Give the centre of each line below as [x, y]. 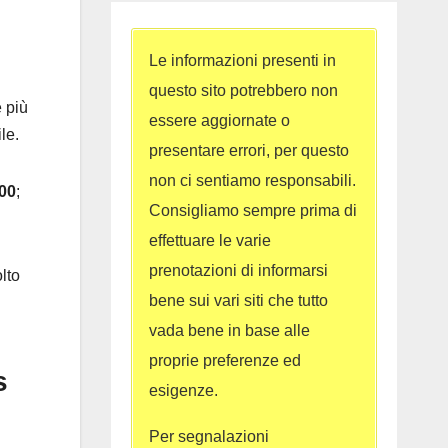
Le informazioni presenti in [242, 61]
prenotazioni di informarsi [238, 271]
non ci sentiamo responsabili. [252, 181]
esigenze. [183, 391]
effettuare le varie [209, 241]
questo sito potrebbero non [243, 91]
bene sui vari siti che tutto [238, 301]
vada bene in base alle [229, 331]
